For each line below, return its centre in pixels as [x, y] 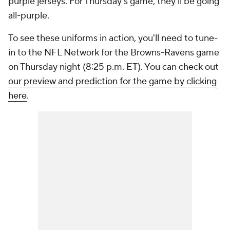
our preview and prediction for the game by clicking [112, 82]
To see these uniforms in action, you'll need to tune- [113, 39]
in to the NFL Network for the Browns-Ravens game [114, 53]
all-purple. [29, 16]
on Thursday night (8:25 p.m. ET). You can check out [113, 67]
